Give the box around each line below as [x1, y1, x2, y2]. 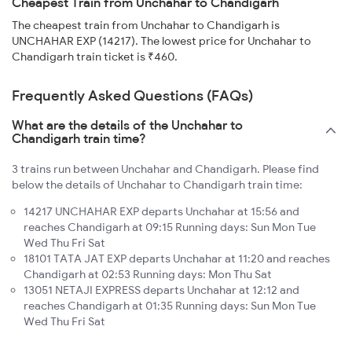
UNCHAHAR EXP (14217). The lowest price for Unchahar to [12, 33, 311, 48]
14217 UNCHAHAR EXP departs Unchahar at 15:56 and [24, 203, 299, 218]
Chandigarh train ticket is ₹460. [12, 49, 178, 64]
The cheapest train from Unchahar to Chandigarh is [12, 17, 280, 32]
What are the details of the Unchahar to [12, 116, 243, 133]
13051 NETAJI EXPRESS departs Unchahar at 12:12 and [24, 282, 299, 297]
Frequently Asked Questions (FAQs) [12, 86, 253, 104]
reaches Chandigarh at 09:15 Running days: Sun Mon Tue [24, 219, 316, 234]
